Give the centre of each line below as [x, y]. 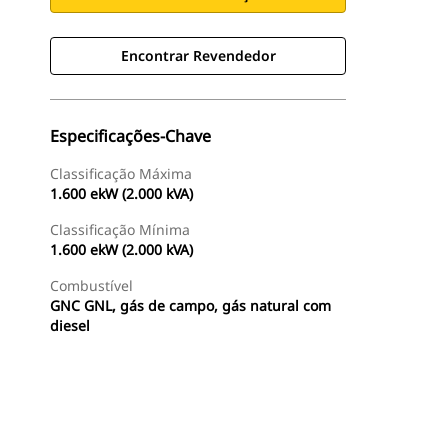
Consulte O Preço [342, 436]
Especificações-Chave [130, 136]
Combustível [91, 285]
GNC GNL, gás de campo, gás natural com [190, 305]
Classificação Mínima [120, 229]
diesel [70, 325]
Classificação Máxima [121, 173]
